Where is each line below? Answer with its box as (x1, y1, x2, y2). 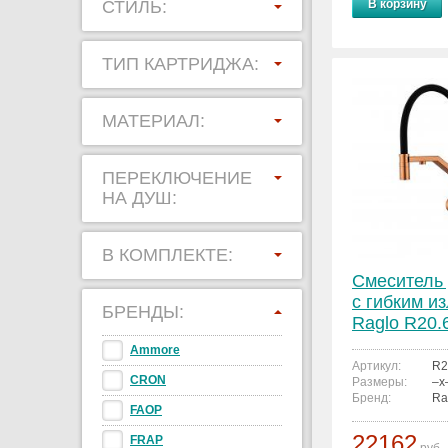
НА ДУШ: (102, 188, 177, 208)
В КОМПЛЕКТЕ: (102, 245, 233, 265)
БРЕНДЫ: (102, 302, 184, 322)
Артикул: (352, 359, 401, 373)
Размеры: (352, 375, 407, 389)
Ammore (130, 343, 180, 357)
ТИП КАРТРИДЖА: (102, 54, 259, 74)
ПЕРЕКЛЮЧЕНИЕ (102, 168, 252, 188)
